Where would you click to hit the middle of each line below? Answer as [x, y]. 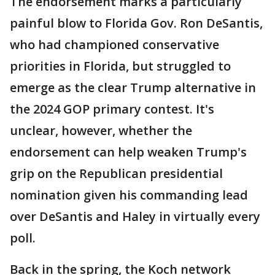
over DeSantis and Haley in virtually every [135, 217]
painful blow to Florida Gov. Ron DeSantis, [136, 23]
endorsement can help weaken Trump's [128, 152]
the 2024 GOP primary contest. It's [112, 109]
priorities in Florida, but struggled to [120, 66]
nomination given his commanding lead [129, 195]
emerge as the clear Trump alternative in [133, 88]
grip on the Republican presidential [116, 174]
